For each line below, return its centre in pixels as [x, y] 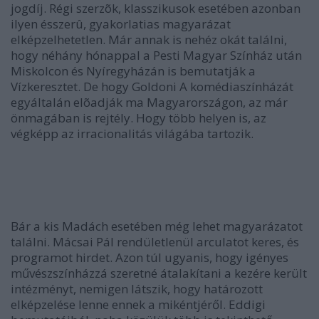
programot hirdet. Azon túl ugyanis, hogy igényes [150, 257]
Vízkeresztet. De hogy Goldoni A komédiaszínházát [152, 87]
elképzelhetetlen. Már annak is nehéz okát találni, [149, 40]
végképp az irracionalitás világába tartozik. [132, 134]
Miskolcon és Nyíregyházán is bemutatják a [133, 71]
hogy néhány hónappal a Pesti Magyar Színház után [156, 55]
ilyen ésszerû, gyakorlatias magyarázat [121, 24]
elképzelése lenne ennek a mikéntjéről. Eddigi [138, 304]
